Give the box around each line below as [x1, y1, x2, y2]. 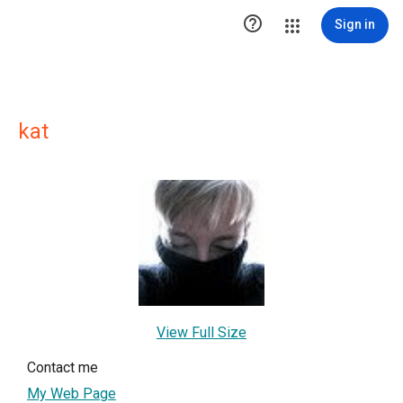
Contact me [27, 359, 98, 376]
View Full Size [157, 324, 246, 341]
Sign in [335, 17, 375, 31]
